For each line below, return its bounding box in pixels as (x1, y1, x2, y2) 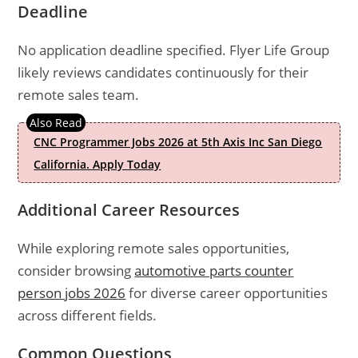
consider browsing (18, 261, 135, 280)
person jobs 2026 (18, 284, 126, 302)
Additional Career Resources (18, 199, 241, 221)
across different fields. (18, 306, 157, 324)
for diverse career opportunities (125, 284, 328, 302)
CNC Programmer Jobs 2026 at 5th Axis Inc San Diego (34, 134, 323, 149)
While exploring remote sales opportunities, (18, 239, 290, 257)
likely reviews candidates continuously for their (18, 63, 309, 82)
